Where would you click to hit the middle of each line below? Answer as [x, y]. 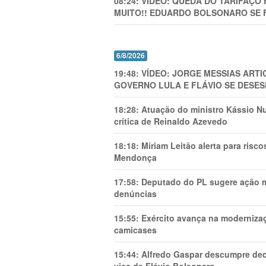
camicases [135, 230]
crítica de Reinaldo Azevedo [171, 121]
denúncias [135, 194]
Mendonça [135, 157]
